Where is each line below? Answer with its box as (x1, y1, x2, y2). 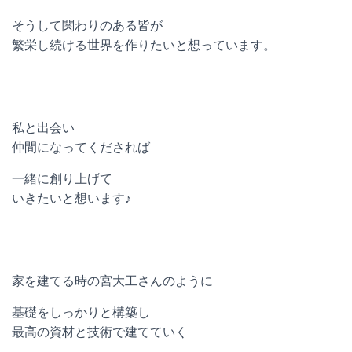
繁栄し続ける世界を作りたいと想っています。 (12, 38, 276, 52)
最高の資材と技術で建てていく (12, 325, 188, 339)
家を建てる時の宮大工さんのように (12, 274, 213, 288)
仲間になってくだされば (12, 141, 150, 154)
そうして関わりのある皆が (12, 19, 163, 32)
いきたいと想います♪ (12, 192, 131, 205)
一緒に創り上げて (12, 172, 112, 185)
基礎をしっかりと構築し (12, 306, 150, 319)
